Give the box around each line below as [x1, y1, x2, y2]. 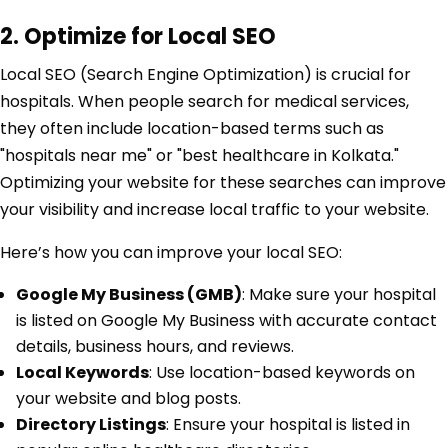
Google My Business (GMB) [16, 283, 242, 307]
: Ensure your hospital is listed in [166, 413, 410, 437]
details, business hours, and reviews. [16, 335, 294, 359]
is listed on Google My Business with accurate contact [16, 309, 437, 333]
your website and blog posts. [16, 387, 241, 411]
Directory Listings [16, 413, 166, 437]
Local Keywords [16, 361, 149, 385]
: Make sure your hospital [242, 283, 436, 307]
